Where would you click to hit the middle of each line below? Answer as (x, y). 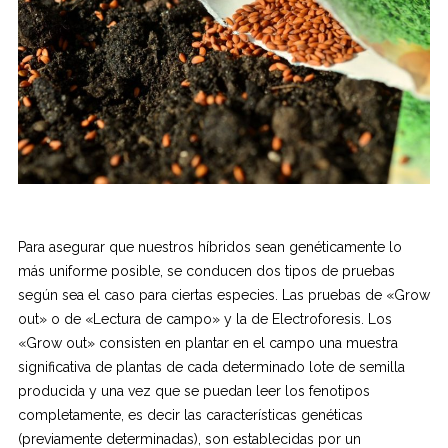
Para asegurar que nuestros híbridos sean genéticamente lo (209, 246)
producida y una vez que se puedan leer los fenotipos (193, 390)
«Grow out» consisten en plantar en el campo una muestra (207, 342)
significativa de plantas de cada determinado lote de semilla (211, 366)
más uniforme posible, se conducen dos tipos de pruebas (206, 270)
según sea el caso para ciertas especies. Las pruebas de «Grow (223, 294)
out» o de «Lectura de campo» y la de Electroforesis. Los (204, 318)
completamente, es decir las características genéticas (190, 414)
